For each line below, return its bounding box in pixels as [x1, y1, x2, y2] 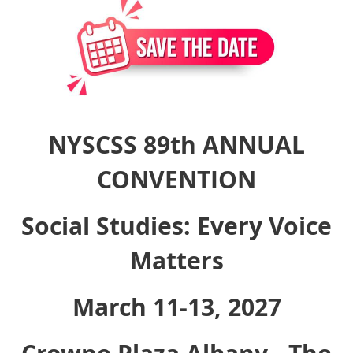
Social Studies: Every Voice [21, 210, 332, 243]
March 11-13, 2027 [72, 291, 281, 324]
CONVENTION [97, 163, 256, 196]
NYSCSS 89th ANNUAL [48, 128, 305, 162]
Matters [129, 244, 224, 277]
